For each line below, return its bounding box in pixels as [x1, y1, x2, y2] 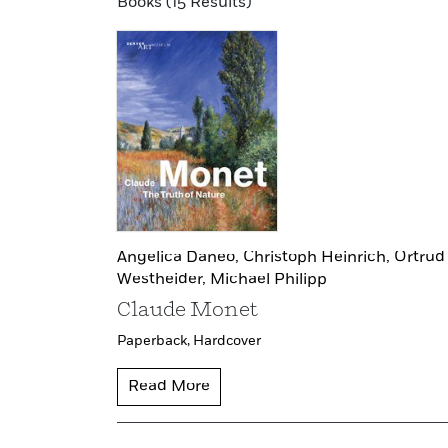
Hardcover [193, 334, 261, 349]
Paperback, [117, 334, 193, 349]
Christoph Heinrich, [243, 250, 394, 267]
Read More [128, 379, 210, 396]
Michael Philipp [210, 272, 327, 289]
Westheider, [117, 272, 210, 289]
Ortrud [394, 250, 445, 267]
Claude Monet [117, 301, 258, 322]
